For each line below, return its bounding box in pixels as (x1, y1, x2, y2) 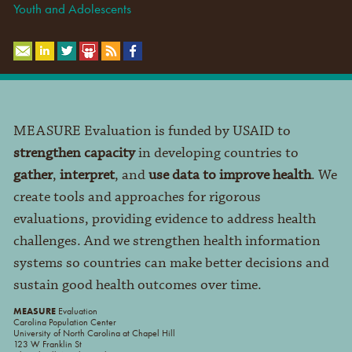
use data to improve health (148, 165, 311, 185)
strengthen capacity (13, 143, 135, 163)
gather (13, 165, 53, 185)
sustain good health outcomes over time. (13, 275, 262, 295)
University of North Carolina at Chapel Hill (13, 327, 175, 340)
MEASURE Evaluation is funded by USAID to (13, 121, 291, 141)
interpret (59, 165, 115, 185)
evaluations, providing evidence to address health (13, 209, 316, 229)
